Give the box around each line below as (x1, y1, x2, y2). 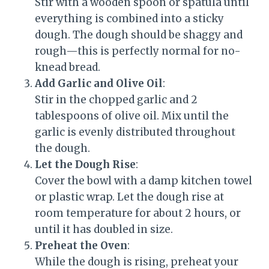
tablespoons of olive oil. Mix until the (35, 109, 229, 122)
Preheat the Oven (35, 238, 127, 252)
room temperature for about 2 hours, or (35, 206, 241, 220)
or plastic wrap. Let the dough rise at (35, 190, 224, 204)
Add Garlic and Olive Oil (35, 76, 163, 90)
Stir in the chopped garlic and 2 (35, 92, 198, 106)
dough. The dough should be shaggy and (35, 28, 243, 41)
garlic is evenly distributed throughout (35, 125, 235, 139)
